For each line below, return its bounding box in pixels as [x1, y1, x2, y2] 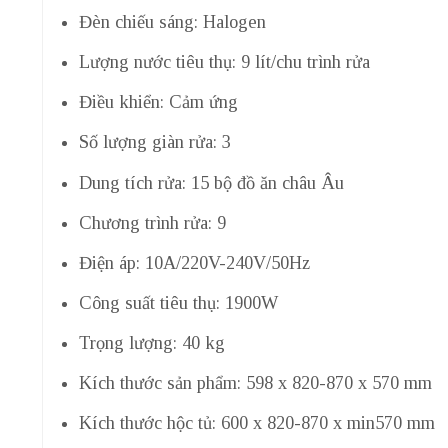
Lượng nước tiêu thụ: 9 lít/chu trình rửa [78, 52, 370, 73]
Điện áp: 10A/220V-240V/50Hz [78, 252, 310, 273]
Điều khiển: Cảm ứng [78, 92, 238, 113]
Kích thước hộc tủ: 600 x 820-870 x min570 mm [78, 412, 435, 433]
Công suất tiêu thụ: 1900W [78, 292, 278, 313]
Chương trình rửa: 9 [78, 212, 226, 233]
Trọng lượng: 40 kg [78, 332, 225, 353]
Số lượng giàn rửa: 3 [78, 132, 231, 153]
